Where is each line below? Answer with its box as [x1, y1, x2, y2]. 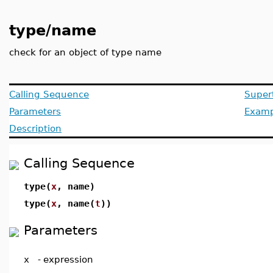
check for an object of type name [9, 47, 161, 57]
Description [9, 123, 62, 133]
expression [43, 254, 93, 264]
